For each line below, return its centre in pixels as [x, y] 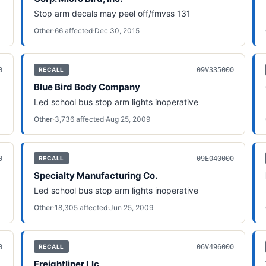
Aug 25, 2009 [128, 119]
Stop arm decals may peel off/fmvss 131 [112, 13]
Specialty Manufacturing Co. [95, 175]
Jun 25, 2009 [131, 208]
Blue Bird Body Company [87, 87]
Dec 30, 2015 [117, 31]
